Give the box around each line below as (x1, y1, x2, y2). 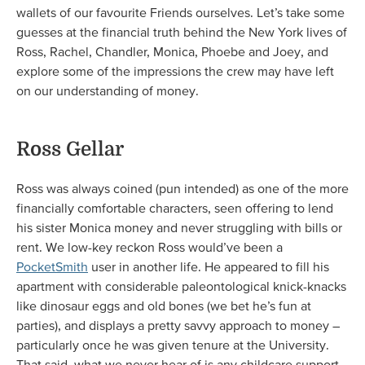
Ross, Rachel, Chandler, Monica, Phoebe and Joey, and (16, 44, 328, 59)
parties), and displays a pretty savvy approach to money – (16, 318, 340, 333)
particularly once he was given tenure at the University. (16, 337, 329, 353)
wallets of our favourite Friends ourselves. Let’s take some (16, 5, 345, 20)
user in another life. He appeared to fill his (88, 259, 329, 275)
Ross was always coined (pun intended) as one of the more (16, 181, 349, 196)
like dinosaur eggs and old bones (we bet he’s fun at (16, 298, 311, 314)
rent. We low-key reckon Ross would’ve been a (16, 240, 283, 255)
